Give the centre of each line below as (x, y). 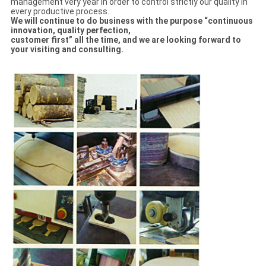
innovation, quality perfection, (70, 31)
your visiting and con (52, 50)
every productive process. (60, 12)
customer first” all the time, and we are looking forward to (126, 40)
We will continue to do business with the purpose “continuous (132, 21)
